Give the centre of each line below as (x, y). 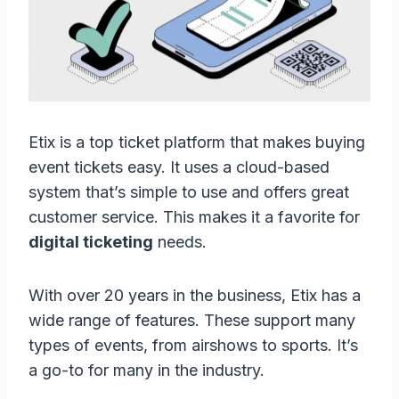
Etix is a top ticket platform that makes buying (197, 142)
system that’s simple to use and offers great (189, 192)
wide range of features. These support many (192, 321)
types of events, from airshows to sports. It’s (193, 346)
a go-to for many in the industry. (147, 370)
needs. (180, 242)
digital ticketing (91, 242)
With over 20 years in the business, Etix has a (195, 296)
